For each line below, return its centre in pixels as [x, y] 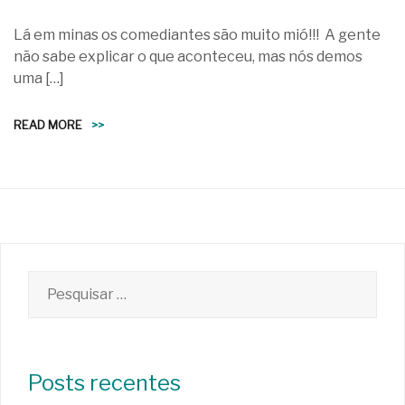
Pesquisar [61, 281]
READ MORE [48, 125]
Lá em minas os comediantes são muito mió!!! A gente [197, 35]
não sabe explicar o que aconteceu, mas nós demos [188, 57]
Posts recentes [104, 383]
